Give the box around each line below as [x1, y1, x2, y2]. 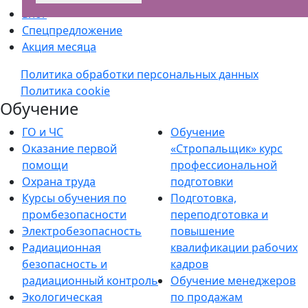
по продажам [170, 289, 243, 305]
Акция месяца [22, 39, 96, 54]
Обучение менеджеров [170, 273, 296, 288]
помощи [22, 157, 68, 173]
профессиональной [170, 157, 277, 173]
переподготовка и [170, 207, 268, 222]
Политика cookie [21, 83, 110, 98]
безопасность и [22, 256, 107, 272]
